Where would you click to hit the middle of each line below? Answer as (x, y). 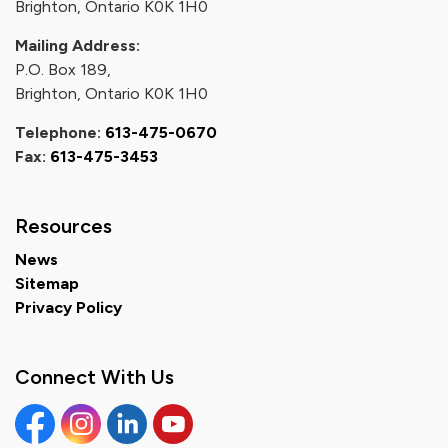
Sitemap (47, 283)
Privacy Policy (68, 307)
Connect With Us (94, 377)
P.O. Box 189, (63, 69)
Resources (63, 226)
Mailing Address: (77, 45)
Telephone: (60, 132)
